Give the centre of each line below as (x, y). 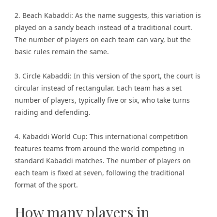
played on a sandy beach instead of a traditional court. (103, 27)
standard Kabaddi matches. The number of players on (103, 161)
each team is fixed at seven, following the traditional (100, 173)
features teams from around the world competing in (100, 148)
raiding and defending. (53, 112)
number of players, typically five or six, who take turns (102, 100)
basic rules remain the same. (62, 52)
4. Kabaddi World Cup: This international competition (101, 136)
